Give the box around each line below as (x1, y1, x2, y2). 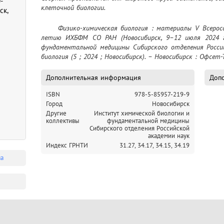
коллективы (46, 116, 79, 125)
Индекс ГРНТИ (46, 140, 88, 149)
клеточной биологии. (41, 2, 105, 12)
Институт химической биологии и (94, 108, 189, 117)
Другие (46, 108, 66, 117)
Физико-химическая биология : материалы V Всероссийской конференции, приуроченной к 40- (41, 23, 58, 32)
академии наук (148, 131, 189, 140)
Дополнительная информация (46, 72, 141, 82)
